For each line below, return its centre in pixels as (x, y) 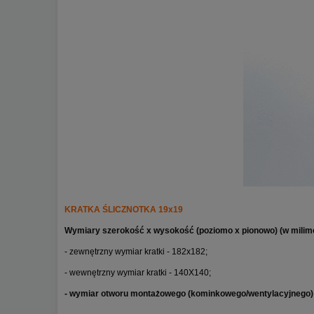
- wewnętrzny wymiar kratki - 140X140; (138, 273)
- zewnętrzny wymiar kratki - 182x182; (136, 252)
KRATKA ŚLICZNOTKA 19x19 (124, 210)
